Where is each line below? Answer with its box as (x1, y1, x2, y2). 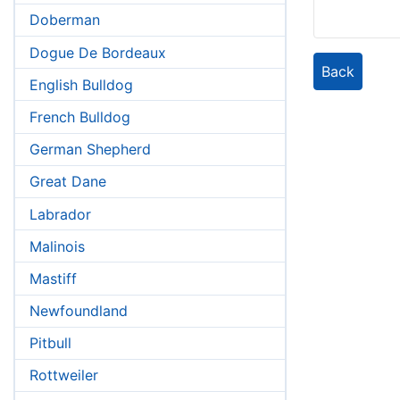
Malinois (29, 237, 85, 255)
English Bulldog (29, 75, 133, 94)
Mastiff (29, 269, 77, 287)
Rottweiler (29, 366, 98, 385)
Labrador (29, 204, 91, 223)
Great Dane (29, 172, 106, 191)
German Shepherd (29, 140, 151, 159)
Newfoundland (29, 302, 128, 321)
